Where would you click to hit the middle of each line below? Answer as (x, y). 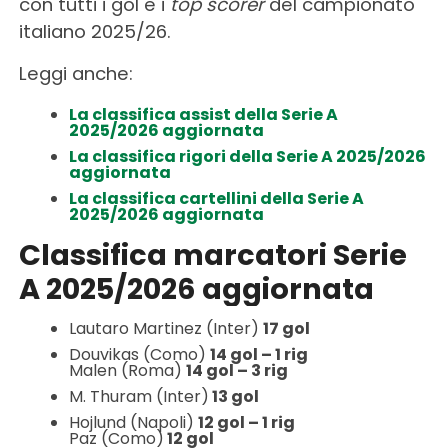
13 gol (233, 396)
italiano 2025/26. (94, 31)
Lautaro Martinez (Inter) (165, 328)
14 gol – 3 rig (236, 370)
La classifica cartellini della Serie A (216, 198)
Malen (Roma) (127, 370)
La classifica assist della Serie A (203, 114)
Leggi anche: (75, 73)
